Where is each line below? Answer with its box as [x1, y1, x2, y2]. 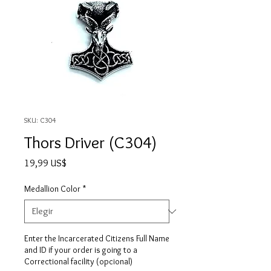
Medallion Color [24, 183, 80, 195]
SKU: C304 [24, 116, 56, 125]
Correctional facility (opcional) [24, 256, 132, 267]
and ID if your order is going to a [24, 244, 137, 256]
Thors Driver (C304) [24, 132, 157, 153]
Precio [66, 157, 90, 169]
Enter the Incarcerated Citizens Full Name [24, 233, 169, 244]
